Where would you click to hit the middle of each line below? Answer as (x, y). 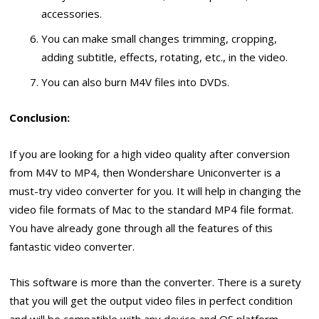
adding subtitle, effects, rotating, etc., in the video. (165, 57)
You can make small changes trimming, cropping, (159, 39)
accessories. (72, 14)
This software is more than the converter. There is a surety (156, 282)
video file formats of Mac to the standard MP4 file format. (152, 209)
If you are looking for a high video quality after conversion (150, 153)
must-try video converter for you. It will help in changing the (156, 190)
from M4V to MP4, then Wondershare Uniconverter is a (145, 172)
